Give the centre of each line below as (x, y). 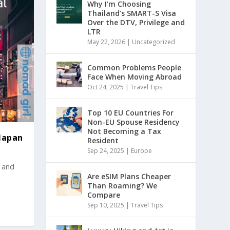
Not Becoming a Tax (124, 131)
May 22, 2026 (107, 42)
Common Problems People (135, 68)
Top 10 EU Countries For (131, 113)
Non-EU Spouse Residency (134, 122)
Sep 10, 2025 (106, 205)
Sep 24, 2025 (106, 151)
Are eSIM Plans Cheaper (129, 177)
